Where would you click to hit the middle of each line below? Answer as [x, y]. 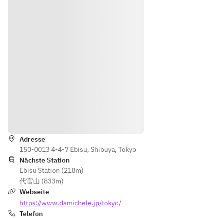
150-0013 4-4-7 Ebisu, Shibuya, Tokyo [78, 149]
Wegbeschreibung [99, 117]
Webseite [34, 192]
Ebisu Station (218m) [52, 170]
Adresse [32, 139]
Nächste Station [45, 160]
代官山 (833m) [42, 181]
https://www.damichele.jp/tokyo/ [70, 203]
